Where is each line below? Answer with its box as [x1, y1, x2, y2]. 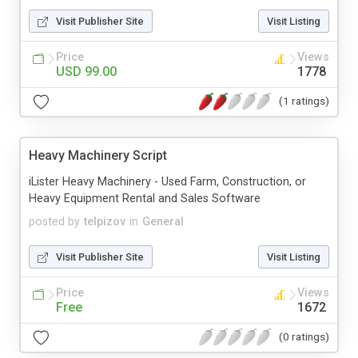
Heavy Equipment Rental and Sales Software [29, 191, 261, 205]
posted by [29, 214, 80, 229]
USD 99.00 [56, 63, 117, 79]
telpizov [84, 214, 125, 229]
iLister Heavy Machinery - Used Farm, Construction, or [29, 174, 306, 189]
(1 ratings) [279, 94, 329, 108]
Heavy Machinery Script [29, 147, 167, 163]
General [142, 214, 184, 229]
